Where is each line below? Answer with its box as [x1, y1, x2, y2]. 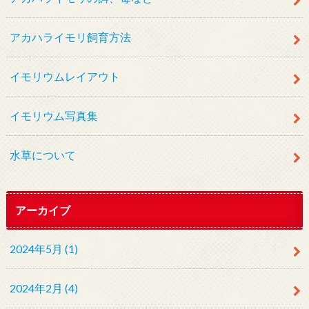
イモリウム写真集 [9, 109, 98, 123]
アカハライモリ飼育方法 [9, 30, 131, 44]
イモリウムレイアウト [9, 70, 120, 83]
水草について [9, 148, 76, 162]
